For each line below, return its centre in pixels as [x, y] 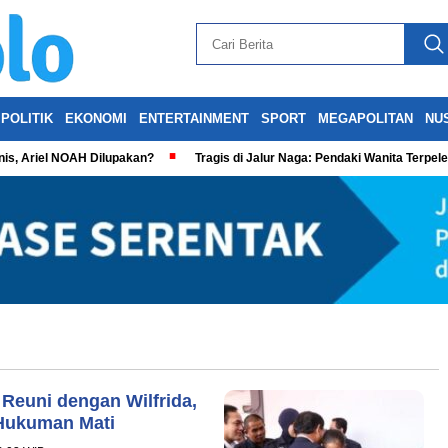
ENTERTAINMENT [194, 118]
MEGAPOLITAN [365, 118]
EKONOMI [96, 118]
